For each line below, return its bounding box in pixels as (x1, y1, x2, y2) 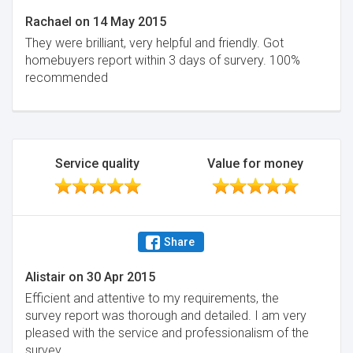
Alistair (25, 269, 65, 284)
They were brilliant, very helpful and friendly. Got (25, 35, 284, 50)
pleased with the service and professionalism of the (25, 325, 309, 340)
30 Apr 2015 (87, 269, 155, 284)
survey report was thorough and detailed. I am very (25, 308, 307, 323)
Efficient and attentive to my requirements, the (25, 291, 279, 306)
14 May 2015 (93, 14, 166, 29)
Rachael (25, 14, 75, 29)
